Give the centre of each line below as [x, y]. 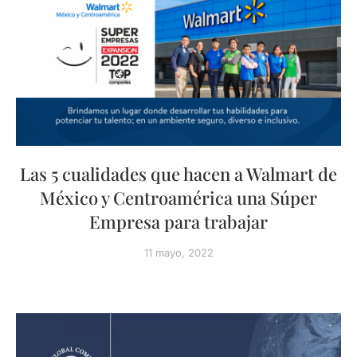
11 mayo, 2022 [178, 253]
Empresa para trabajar [178, 222]
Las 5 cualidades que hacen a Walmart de [178, 174]
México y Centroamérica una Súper [178, 198]
